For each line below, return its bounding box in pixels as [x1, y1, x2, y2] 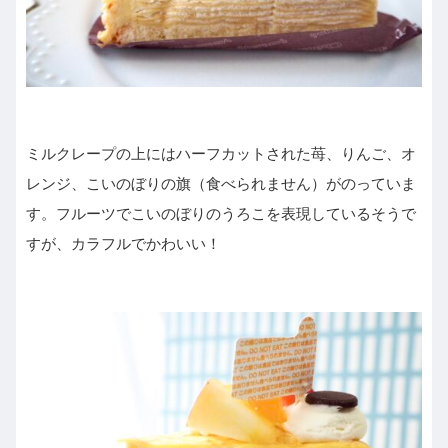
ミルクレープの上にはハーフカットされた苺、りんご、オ [26, 145, 416, 163]
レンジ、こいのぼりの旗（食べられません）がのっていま [26, 175, 416, 193]
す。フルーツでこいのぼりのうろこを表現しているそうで [26, 205, 416, 223]
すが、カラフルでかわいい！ [26, 235, 221, 253]
